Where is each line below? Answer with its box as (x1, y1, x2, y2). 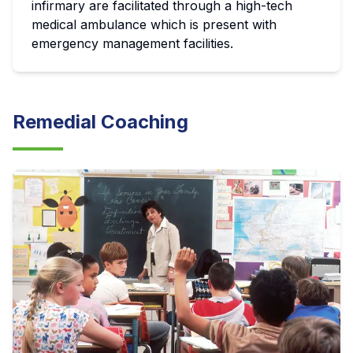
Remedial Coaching (13, 110, 188, 134)
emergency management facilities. (32, 35, 233, 52)
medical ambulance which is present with (32, 17, 277, 33)
